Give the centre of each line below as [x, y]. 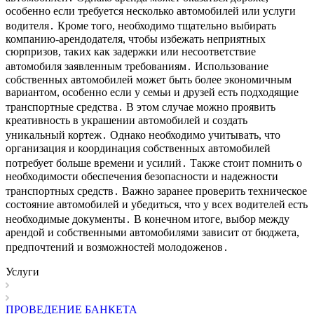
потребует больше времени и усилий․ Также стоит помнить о [154, 163]
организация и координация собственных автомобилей [138, 149]
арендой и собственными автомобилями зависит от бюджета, [152, 233]
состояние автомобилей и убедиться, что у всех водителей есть [157, 205]
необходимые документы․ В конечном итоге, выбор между [148, 219]
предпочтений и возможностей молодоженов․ [117, 247]
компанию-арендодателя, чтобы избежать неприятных [136, 39]
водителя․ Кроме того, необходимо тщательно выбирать [141, 26]
